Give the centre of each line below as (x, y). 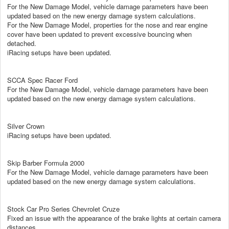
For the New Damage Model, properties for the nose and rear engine (107, 25)
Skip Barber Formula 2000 (46, 163)
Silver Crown (26, 126)
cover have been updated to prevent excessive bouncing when (99, 34)
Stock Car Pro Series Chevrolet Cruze (63, 209)
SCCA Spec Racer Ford (42, 80)
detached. (22, 43)
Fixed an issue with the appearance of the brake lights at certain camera (114, 218)
